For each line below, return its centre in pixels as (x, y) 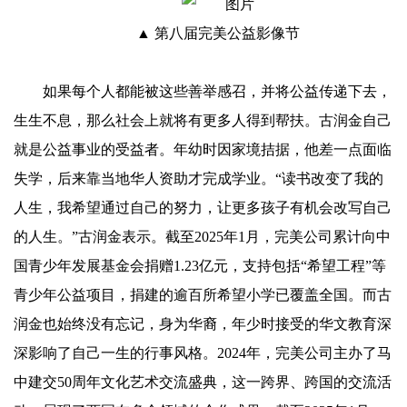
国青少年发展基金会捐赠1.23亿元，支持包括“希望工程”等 (200, 266)
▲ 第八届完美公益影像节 (218, 33)
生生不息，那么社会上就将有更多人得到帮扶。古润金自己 (203, 120)
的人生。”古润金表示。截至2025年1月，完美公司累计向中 (202, 237)
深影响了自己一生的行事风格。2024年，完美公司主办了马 (203, 353)
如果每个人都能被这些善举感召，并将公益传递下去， (217, 91)
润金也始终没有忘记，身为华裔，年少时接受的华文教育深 (203, 324)
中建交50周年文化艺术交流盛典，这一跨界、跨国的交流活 (203, 382)
